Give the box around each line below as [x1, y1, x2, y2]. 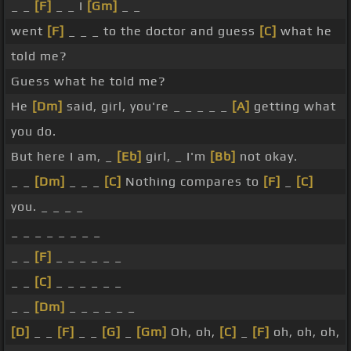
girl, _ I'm [142, 149, 210, 165]
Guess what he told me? [11, 74, 166, 89]
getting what [250, 99, 336, 114]
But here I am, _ [11, 149, 117, 165]
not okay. [236, 149, 298, 165]
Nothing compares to [121, 174, 263, 190]
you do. [11, 124, 56, 139]
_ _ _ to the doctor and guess [64, 24, 259, 39]
